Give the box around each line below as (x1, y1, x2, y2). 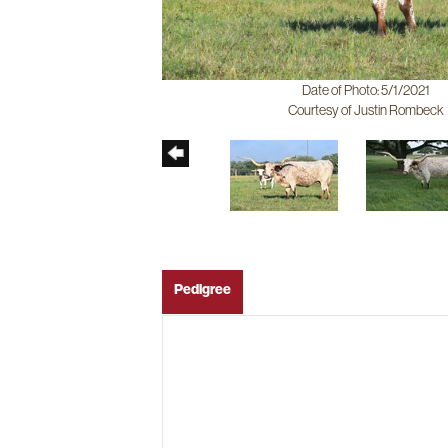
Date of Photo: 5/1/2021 (301, 82, 430, 99)
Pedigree (174, 281, 231, 299)
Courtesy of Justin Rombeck (287, 102, 444, 119)
